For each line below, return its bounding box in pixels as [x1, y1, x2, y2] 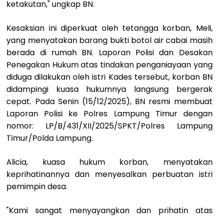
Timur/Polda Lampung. [6, 132, 93, 144]
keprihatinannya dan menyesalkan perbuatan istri [6, 169, 213, 180]
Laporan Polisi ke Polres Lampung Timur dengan [6, 108, 213, 120]
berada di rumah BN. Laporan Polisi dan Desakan [6, 47, 213, 59]
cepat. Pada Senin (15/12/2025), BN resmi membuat [6, 96, 213, 108]
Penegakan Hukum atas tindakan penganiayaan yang [6, 59, 213, 71]
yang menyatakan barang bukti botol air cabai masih [6, 35, 213, 46]
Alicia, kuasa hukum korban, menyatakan [6, 156, 213, 168]
